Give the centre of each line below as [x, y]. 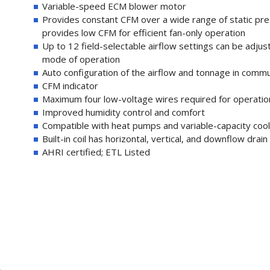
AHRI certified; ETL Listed [96, 152]
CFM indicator [70, 86]
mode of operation [81, 59]
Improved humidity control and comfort [124, 112]
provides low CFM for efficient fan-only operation [144, 33]
